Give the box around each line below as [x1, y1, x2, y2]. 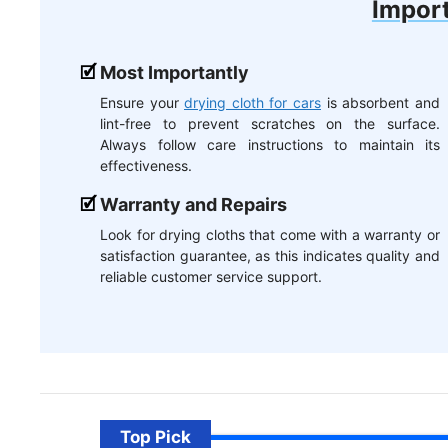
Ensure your [100, 94, 184, 112]
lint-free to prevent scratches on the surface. [100, 115, 440, 133]
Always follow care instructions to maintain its [100, 136, 440, 154]
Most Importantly [100, 62, 249, 84]
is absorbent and [321, 94, 440, 112]
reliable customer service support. [100, 268, 322, 286]
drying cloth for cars [184, 94, 321, 112]
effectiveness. [100, 157, 192, 175]
